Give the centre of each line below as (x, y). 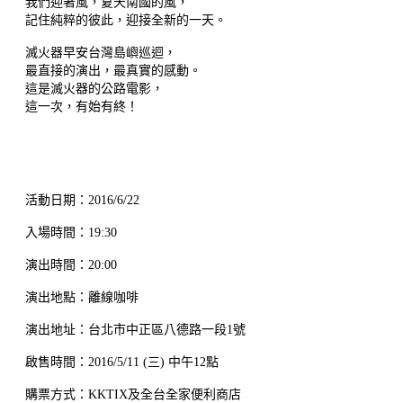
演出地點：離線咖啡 (82, 297)
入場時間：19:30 (71, 232)
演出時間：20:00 (77, 264)
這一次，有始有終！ (82, 106)
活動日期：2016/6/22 (82, 200)
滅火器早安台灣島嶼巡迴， (103, 52)
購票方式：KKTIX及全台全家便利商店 (133, 394)
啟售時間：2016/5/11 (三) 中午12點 (122, 362)
